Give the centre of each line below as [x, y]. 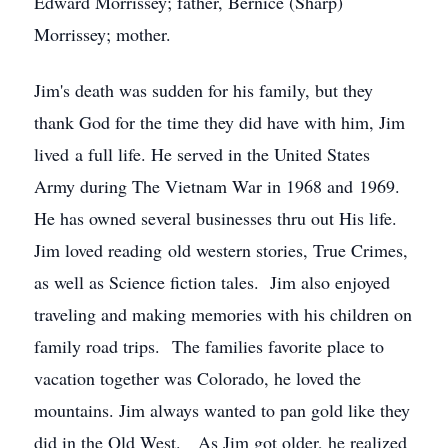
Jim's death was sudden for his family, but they [203, 90]
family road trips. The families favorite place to [209, 346]
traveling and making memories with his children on [223, 314]
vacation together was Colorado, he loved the [197, 378]
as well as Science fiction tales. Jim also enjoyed [212, 282]
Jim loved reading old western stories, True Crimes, [221, 250]
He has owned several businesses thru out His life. [215, 218]
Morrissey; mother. [102, 34]
